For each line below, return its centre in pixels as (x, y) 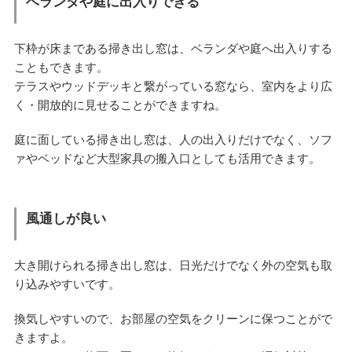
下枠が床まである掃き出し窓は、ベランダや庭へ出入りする (173, 48)
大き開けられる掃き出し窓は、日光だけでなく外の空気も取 (173, 265)
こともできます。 (61, 67)
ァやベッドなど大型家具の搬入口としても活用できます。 (167, 158)
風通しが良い (66, 219)
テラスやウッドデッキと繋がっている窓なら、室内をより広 (173, 86)
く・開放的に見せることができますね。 (120, 104)
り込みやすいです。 (67, 284)
